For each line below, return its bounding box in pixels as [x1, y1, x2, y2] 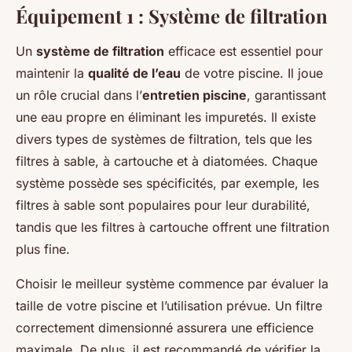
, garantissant [247, 86, 326, 103]
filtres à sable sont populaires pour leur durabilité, [16, 196, 310, 213]
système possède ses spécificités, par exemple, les [16, 174, 319, 191]
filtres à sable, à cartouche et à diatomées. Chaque [16, 152, 317, 169]
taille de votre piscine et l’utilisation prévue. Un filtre [16, 297, 322, 313]
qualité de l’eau [88, 64, 181, 81]
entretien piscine [142, 86, 247, 103]
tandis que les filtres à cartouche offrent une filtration [16, 218, 329, 235]
